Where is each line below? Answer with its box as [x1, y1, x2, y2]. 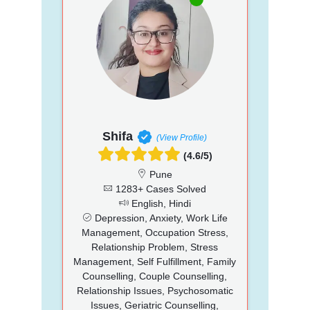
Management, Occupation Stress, [81, 226, 228, 238]
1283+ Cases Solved [113, 183, 207, 194]
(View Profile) [156, 132, 208, 143]
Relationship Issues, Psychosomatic [76, 284, 233, 296]
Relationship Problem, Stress [91, 241, 219, 253]
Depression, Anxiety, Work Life [91, 212, 228, 224]
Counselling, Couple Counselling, [82, 270, 228, 282]
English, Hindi [128, 197, 191, 209]
